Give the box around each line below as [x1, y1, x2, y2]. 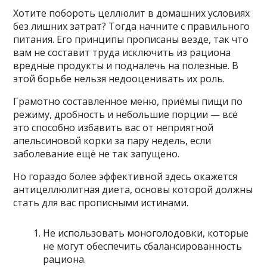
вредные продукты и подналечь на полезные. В [13, 59, 239, 73]
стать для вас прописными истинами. [13, 196, 189, 210]
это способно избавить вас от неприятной [13, 121, 214, 135]
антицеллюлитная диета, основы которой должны [13, 183, 253, 197]
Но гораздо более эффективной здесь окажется [13, 170, 238, 184]
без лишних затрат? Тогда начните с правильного [13, 20, 250, 33]
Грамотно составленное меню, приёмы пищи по [13, 95, 243, 108]
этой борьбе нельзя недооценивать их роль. [13, 72, 225, 86]
